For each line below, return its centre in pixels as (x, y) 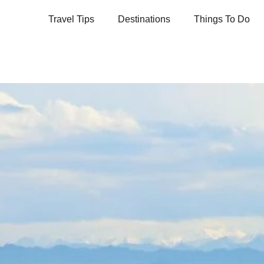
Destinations (144, 19)
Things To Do (222, 19)
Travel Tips (71, 19)
